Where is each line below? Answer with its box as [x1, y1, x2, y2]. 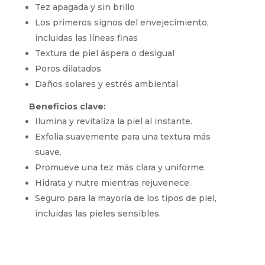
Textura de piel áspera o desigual [34, 47, 174, 59]
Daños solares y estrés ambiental [34, 78, 178, 89]
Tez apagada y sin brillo [34, 1, 135, 12]
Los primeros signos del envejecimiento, [34, 17, 209, 28]
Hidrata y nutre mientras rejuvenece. [34, 177, 191, 188]
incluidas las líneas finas [34, 32, 138, 43]
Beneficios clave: [26, 101, 106, 112]
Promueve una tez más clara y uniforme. [34, 161, 206, 173]
